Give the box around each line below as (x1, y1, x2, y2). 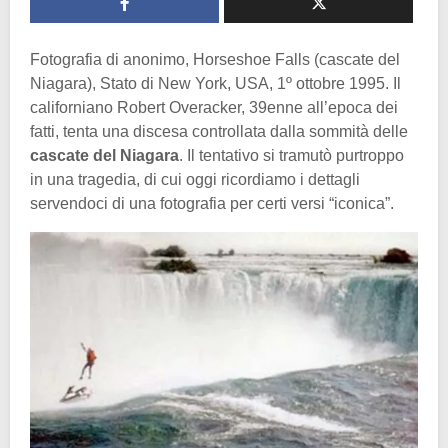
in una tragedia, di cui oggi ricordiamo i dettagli (30, 171, 360, 189)
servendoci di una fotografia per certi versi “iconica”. (30, 195, 394, 213)
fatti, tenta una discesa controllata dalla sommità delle (30, 123, 408, 141)
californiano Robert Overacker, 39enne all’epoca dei (30, 99, 398, 117)
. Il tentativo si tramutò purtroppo (179, 147, 404, 165)
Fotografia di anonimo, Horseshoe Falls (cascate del (30, 51, 400, 69)
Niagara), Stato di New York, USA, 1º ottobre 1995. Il (30, 75, 401, 93)
